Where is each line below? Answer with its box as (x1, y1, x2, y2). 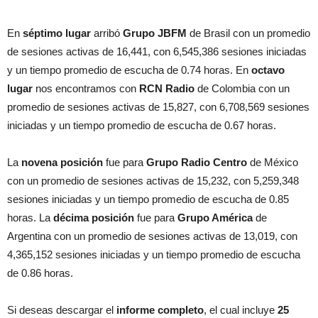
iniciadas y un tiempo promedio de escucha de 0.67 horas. (7, 119, 279, 131)
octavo (251, 63, 285, 76)
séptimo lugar (23, 26, 91, 39)
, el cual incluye (204, 303, 278, 316)
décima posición (53, 211, 134, 224)
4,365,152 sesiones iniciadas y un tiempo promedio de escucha (7, 248, 300, 261)
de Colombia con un (194, 82, 290, 94)
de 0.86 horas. (7, 266, 73, 279)
